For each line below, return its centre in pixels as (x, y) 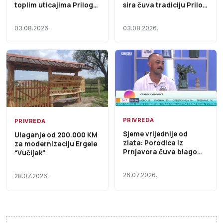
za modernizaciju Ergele (56, 144)
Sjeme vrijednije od (155, 134)
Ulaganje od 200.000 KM (56, 135)
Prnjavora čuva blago (160, 152)
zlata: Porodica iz (153, 143)
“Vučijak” (30, 153)
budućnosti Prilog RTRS (164, 161)
